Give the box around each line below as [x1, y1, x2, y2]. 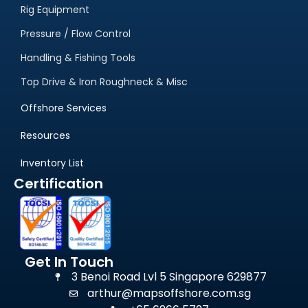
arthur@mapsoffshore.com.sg [87, 285, 252, 301]
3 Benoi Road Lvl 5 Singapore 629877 [71, 268, 267, 285]
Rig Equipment [21, 2, 89, 16]
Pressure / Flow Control [21, 26, 131, 41]
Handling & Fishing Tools [21, 50, 135, 65]
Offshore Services [21, 100, 107, 115]
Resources [21, 128, 70, 142]
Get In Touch [25, 252, 114, 272]
